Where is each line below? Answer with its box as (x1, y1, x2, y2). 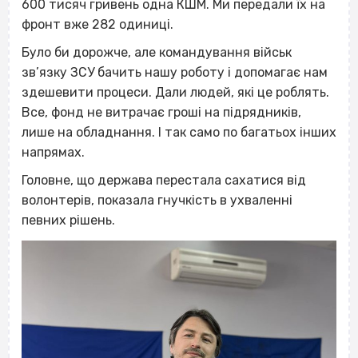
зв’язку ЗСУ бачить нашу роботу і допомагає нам (22, 64, 328, 80)
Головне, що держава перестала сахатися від (22, 172, 306, 188)
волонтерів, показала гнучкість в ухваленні (22, 192, 292, 208)
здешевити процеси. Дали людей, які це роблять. (22, 84, 329, 100)
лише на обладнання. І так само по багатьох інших (22, 124, 336, 140)
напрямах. (22, 144, 85, 160)
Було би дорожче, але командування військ (22, 44, 292, 60)
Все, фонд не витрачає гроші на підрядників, (22, 104, 301, 120)
